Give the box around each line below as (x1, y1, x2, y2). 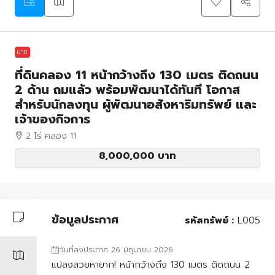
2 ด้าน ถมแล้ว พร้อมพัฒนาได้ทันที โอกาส (15, 80, 240, 99)
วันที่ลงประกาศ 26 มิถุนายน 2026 (59, 244, 173, 255)
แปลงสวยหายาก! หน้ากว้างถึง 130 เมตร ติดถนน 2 (52, 257, 250, 271)
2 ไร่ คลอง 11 (26, 129, 76, 142)
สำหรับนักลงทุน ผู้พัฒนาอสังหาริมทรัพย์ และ (15, 95, 257, 114)
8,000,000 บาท (99, 148, 176, 163)
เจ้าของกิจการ (15, 109, 90, 128)
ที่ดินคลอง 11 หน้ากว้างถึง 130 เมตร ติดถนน (15, 65, 258, 84)
